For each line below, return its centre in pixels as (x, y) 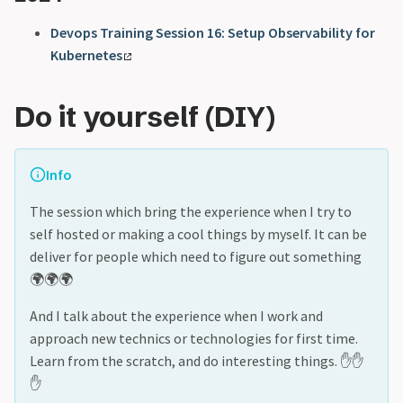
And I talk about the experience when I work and (176, 315)
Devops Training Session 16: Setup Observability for (213, 32)
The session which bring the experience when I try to (191, 211)
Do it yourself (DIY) (145, 116)
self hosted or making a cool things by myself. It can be (198, 233)
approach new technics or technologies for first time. (194, 338)
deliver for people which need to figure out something (196, 256)
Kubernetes (86, 54)
